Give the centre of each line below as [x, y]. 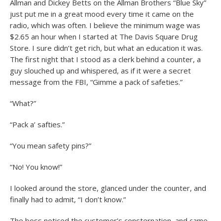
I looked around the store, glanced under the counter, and [108, 188]
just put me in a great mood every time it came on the [102, 14]
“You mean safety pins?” [51, 146]
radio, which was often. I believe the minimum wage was [105, 25]
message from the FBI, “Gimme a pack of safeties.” [96, 82]
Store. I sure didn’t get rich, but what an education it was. [106, 48]
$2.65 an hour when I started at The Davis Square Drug [104, 37]
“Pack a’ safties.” [37, 124]
